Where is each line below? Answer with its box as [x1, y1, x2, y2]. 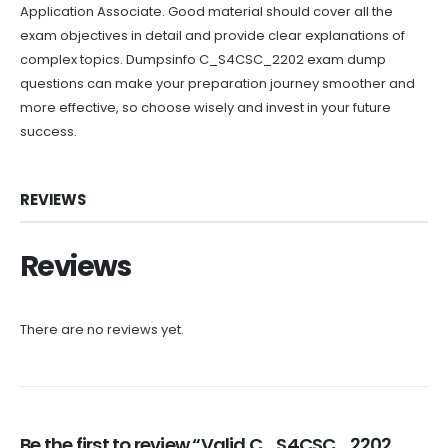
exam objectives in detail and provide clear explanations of [20, 26, 405, 46]
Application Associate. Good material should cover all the [20, 2, 393, 22]
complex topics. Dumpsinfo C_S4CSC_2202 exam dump [20, 50, 386, 70]
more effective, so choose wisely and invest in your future [20, 98, 391, 118]
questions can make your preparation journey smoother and [20, 74, 415, 94]
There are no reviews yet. [20, 319, 184, 339]
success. [20, 122, 77, 142]
